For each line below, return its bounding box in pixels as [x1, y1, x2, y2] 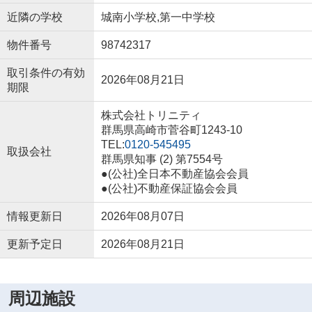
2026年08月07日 [100, 210, 185, 223]
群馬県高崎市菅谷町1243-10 [100, 124, 245, 136]
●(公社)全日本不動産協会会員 [100, 168, 249, 180]
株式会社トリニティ [100, 109, 201, 122]
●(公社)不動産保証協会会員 [100, 182, 237, 195]
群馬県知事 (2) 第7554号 [100, 153, 223, 166]
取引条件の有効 [6, 67, 85, 79]
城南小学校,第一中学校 [100, 11, 215, 24]
